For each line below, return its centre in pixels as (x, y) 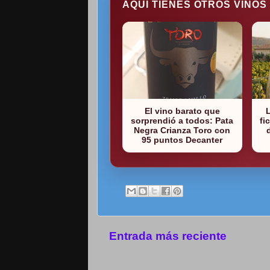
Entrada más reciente (168, 236)
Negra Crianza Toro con (182, 130)
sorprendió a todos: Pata (182, 121)
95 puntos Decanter (182, 140)
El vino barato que (182, 111)
